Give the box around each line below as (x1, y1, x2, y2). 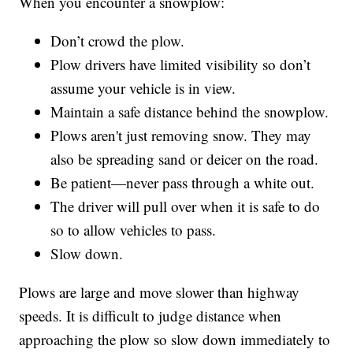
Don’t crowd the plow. (50, 31, 185, 51)
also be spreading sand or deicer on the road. (50, 149, 319, 169)
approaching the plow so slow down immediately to (19, 329, 331, 350)
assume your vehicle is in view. (50, 78, 236, 98)
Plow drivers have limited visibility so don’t (50, 54, 311, 75)
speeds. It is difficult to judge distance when (19, 306, 282, 326)
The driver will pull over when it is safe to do (50, 196, 321, 217)
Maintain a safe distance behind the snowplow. (50, 102, 329, 122)
